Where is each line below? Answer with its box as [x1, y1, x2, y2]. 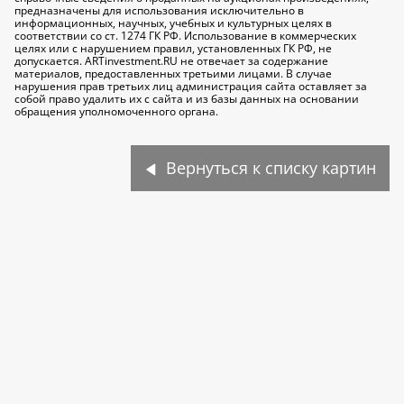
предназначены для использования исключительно [14, 3, 295, 18]
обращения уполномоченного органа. [14, 104, 218, 119]
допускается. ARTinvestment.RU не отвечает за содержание [14, 53, 328, 69]
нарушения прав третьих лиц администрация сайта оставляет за [14, 78, 367, 94]
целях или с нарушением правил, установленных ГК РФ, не [14, 41, 332, 56]
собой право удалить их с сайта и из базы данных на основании [14, 91, 359, 106]
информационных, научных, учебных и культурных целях [14, 15, 323, 31]
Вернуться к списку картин [166, 157, 376, 179]
